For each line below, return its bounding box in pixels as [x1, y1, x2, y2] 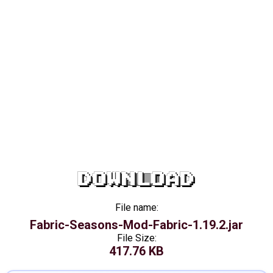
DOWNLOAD [78, 172, 195, 187]
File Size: [116, 232, 157, 244]
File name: [115, 202, 158, 213]
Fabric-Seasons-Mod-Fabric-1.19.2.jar [30, 218, 243, 232]
